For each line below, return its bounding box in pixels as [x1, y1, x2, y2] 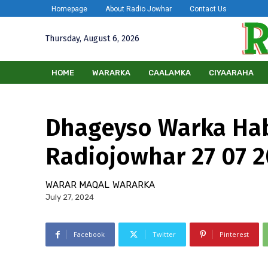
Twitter [153, 230, 176, 239]
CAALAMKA [148, 68, 191, 77]
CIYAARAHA [209, 68, 254, 77]
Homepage [51, 5, 87, 14]
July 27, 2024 [45, 193, 94, 202]
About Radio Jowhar [105, 5, 172, 14]
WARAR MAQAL [45, 179, 109, 191]
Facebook [74, 230, 105, 239]
